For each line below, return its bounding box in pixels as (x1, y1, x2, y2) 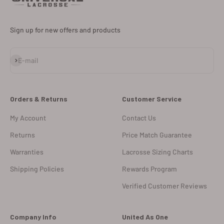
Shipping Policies (10, 164, 64, 173)
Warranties (10, 147, 43, 156)
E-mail (18, 55, 38, 64)
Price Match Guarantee (122, 130, 192, 139)
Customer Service (122, 94, 181, 103)
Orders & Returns (10, 94, 67, 103)
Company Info (10, 212, 56, 221)
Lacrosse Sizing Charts (122, 147, 193, 156)
